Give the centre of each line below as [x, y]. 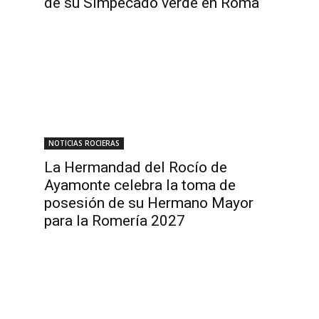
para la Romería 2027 [115, 221]
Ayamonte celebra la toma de [140, 185]
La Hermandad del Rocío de [136, 167]
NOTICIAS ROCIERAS [84, 143]
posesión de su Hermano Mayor [149, 203]
